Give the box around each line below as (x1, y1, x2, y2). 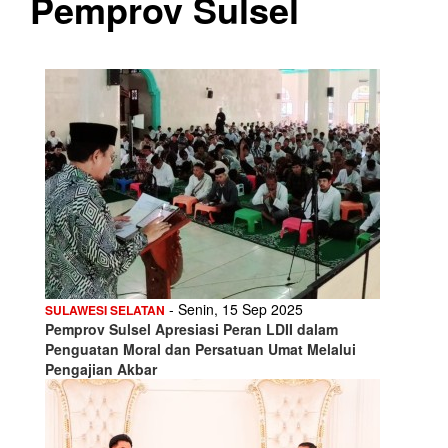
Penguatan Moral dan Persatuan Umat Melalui (45, 338, 356, 359)
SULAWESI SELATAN (45, 300, 165, 319)
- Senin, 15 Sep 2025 (165, 298, 303, 319)
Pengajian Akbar (45, 358, 157, 379)
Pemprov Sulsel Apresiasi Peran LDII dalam (45, 318, 338, 339)
